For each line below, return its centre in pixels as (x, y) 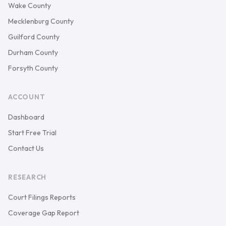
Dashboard (26, 117)
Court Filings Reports (42, 197)
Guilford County (34, 37)
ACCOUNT (27, 97)
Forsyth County (33, 68)
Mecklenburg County (41, 21)
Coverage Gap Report (44, 213)
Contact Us (26, 148)
